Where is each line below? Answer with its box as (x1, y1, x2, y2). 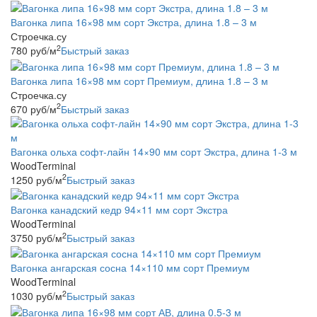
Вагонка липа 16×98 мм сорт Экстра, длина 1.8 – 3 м (11, 15, 257, 30)
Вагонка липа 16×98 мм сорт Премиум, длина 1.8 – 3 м (11, 73, 268, 88)
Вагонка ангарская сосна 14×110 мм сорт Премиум (11, 260, 250, 275)
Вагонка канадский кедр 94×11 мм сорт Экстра (11, 202, 228, 217)
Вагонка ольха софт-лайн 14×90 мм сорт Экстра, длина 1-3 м (11, 144, 297, 158)
